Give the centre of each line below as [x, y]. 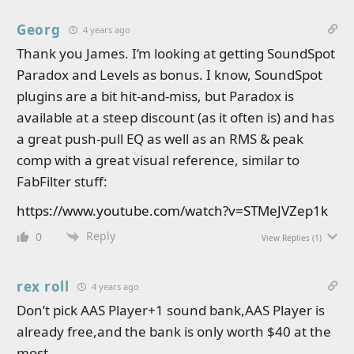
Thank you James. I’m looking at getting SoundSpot [176, 53]
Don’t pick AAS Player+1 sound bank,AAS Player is [171, 311]
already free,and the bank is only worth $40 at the [174, 332]
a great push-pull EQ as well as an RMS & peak [160, 138]
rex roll [43, 287]
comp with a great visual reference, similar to [158, 160]
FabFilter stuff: [62, 181]
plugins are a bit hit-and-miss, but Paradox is [155, 96]
